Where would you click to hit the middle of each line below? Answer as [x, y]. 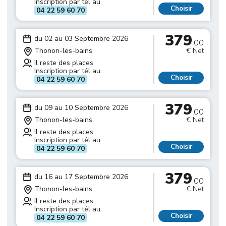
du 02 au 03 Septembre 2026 [81, 39]
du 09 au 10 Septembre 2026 [81, 108]
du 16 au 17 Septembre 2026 [81, 177]
